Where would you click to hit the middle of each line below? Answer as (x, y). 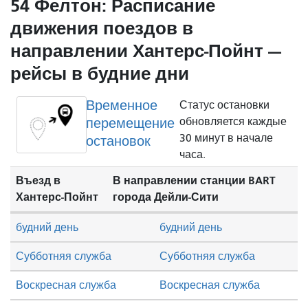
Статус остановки (225, 105)
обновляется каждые (233, 121)
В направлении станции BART (194, 180)
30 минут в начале (227, 138)
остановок (118, 141)
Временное (121, 105)
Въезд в (38, 180)
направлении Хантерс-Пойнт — (146, 51)
